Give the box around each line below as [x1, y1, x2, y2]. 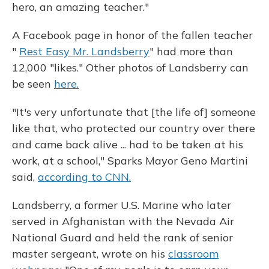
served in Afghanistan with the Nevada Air [12, 214, 234, 228]
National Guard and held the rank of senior [12, 231, 233, 244]
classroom [168, 247, 219, 261]
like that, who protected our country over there [12, 121, 255, 135]
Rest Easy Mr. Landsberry [19, 44, 150, 58]
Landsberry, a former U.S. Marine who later [12, 198, 231, 212]
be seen [12, 77, 54, 91]
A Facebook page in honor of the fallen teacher [12, 28, 253, 42]
